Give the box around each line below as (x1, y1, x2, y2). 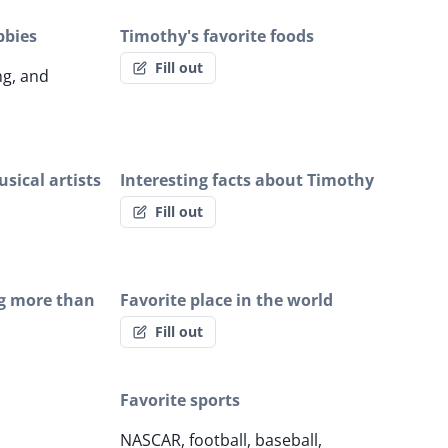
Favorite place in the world (120, 289, 333, 312)
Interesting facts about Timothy (120, 169, 374, 192)
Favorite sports (120, 389, 240, 412)
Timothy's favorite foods (120, 25, 314, 48)
